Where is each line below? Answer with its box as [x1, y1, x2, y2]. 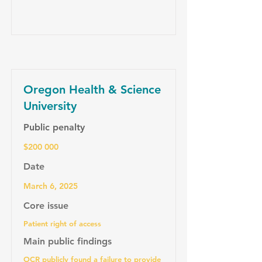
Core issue [23, 200, 68, 211]
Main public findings [23, 236, 112, 247]
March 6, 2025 [23, 181, 78, 191]
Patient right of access [23, 219, 101, 228]
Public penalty [23, 122, 85, 133]
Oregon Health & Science [23, 82, 161, 96]
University [23, 99, 77, 113]
